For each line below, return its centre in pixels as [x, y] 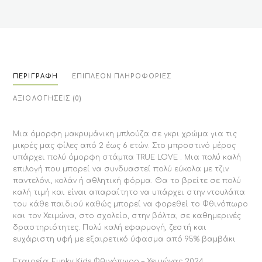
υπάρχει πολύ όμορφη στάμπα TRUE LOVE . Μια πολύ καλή [127, 158]
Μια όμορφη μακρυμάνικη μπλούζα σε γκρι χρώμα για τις [125, 134]
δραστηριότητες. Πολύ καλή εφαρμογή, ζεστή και [110, 228]
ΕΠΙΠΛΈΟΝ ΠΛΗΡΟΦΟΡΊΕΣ [122, 76]
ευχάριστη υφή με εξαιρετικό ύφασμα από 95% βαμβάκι [125, 239]
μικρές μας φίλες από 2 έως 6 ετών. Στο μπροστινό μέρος [125, 146]
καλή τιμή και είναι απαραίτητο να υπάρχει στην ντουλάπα [129, 193]
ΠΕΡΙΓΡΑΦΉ [35, 76]
